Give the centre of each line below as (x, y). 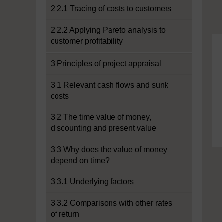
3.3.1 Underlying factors (92, 182)
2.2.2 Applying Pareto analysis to (108, 30)
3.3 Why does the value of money (109, 149)
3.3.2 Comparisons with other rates (111, 203)
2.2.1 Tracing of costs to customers (111, 9)
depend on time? (80, 160)
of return (65, 214)
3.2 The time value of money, (101, 117)
